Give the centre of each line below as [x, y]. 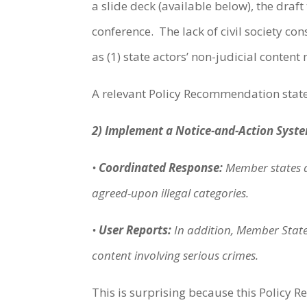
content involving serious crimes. [175, 255]
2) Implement [128, 130]
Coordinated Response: [161, 167]
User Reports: [137, 230]
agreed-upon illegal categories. [171, 193]
